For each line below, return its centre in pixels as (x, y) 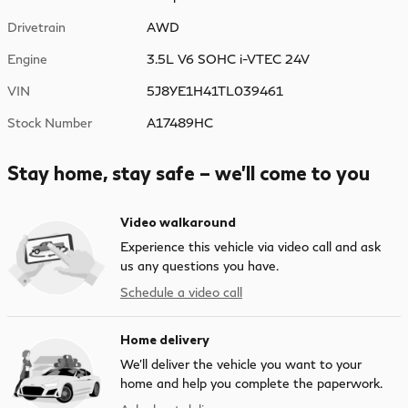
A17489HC (180, 123)
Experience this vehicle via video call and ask (250, 247)
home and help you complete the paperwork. (251, 383)
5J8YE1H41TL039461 (215, 91)
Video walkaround (178, 222)
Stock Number (50, 123)
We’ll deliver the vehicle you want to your (241, 364)
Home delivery (165, 340)
